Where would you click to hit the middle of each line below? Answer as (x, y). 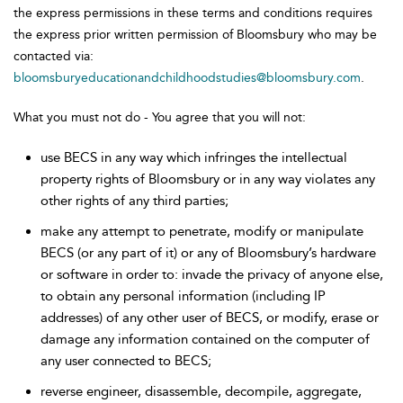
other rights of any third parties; (134, 201)
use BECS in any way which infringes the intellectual (194, 157)
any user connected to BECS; (126, 361)
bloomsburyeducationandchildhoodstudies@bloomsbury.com (187, 78)
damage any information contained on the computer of (205, 339)
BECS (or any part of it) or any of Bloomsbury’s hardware (208, 253)
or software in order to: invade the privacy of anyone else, (212, 274)
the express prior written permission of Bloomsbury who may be (195, 35)
